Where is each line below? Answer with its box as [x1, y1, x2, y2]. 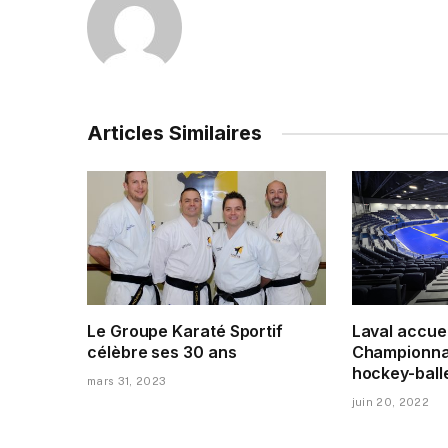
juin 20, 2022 [351, 396, 429, 409]
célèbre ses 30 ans [87, 342, 237, 363]
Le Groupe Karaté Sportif [87, 321, 284, 342]
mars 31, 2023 [87, 375, 167, 388]
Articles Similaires [87, 121, 262, 146]
